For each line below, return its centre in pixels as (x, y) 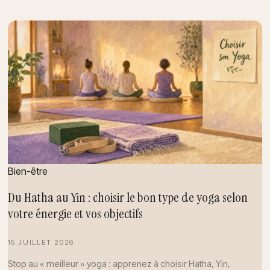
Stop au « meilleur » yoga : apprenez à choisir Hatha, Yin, (119, 263)
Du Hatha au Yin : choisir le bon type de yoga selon (127, 198)
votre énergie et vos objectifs (75, 214)
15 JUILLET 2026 (41, 243)
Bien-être (27, 171)
